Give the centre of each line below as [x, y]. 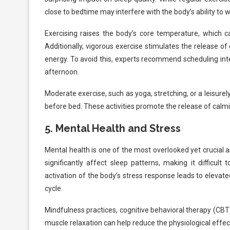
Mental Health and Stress [118, 129]
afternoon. [62, 72]
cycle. [54, 189]
